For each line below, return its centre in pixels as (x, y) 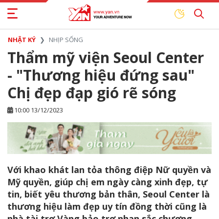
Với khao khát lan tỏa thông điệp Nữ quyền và (109, 170)
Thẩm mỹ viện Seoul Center (106, 57)
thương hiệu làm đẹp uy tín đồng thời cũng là (107, 207)
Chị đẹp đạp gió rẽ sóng (92, 93)
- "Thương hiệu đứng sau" (101, 75)
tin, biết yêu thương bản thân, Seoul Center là (109, 194)
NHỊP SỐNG (66, 40)
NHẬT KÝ (22, 40)
